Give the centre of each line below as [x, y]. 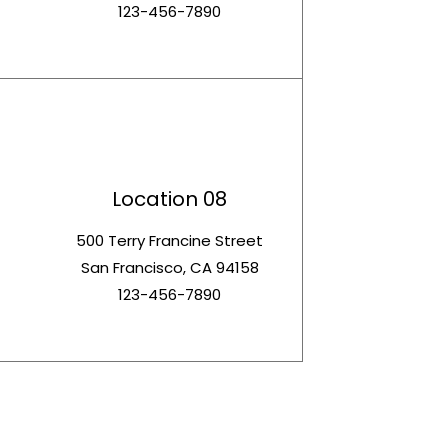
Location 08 [170, 199]
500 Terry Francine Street [170, 241]
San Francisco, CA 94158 [169, 268]
